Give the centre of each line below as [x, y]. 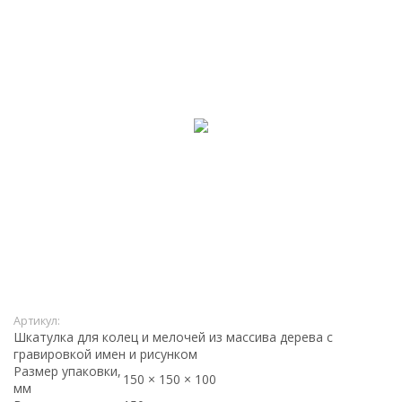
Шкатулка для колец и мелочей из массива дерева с [173, 336]
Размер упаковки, [67, 371]
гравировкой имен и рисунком [105, 354]
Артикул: [37, 320]
